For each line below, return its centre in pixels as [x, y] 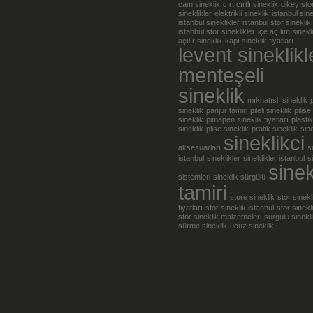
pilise [303, 110]
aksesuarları [199, 147]
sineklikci [264, 143]
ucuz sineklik [252, 226]
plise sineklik [227, 129]
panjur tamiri [227, 110]
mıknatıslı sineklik [277, 100]
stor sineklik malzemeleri [220, 217]
